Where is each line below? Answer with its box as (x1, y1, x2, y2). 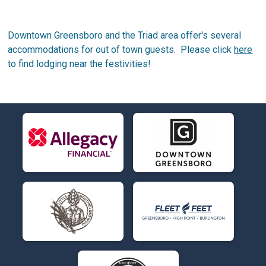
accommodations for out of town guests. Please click (8, 44, 235, 56)
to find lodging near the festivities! (8, 58, 151, 70)
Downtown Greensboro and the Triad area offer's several (8, 30, 242, 42)
